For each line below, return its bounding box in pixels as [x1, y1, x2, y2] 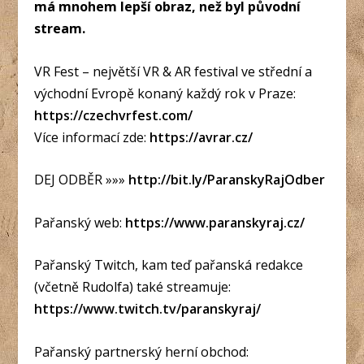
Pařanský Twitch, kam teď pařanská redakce [34, 256, 304, 275]
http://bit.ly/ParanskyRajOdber [128, 171, 326, 189]
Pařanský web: [34, 213, 126, 232]
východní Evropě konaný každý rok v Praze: [34, 84, 297, 102]
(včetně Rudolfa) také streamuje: [34, 278, 232, 297]
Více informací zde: [34, 128, 150, 146]
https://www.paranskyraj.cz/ [125, 213, 305, 232]
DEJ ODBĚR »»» [34, 171, 129, 189]
